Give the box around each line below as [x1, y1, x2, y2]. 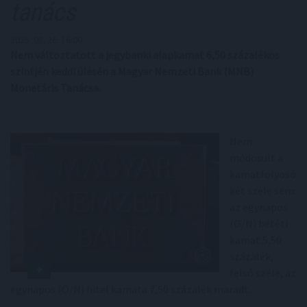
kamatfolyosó [230, 167, 296, 181]
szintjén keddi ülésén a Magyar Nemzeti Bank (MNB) [10, 64, 254, 78]
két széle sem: [230, 184, 296, 197]
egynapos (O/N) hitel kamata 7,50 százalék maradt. [10, 282, 251, 296]
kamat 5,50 [230, 233, 282, 247]
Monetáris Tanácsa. [10, 81, 101, 95]
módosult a [230, 151, 283, 164]
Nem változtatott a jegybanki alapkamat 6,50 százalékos [10, 48, 280, 62]
